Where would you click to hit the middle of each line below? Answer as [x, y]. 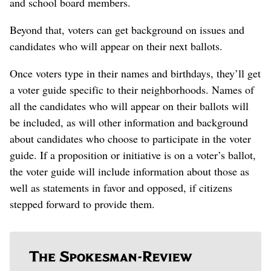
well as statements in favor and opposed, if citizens [121, 187]
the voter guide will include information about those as [129, 171]
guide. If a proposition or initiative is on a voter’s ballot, [133, 155]
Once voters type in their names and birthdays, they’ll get [135, 73]
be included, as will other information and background [129, 122]
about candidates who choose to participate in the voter [130, 138]
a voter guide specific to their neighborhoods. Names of [132, 89]
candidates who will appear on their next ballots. [116, 46]
